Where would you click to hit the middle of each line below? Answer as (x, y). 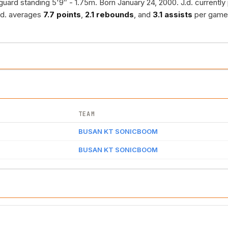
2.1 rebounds (109, 15)
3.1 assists (173, 15)
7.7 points (62, 15)
